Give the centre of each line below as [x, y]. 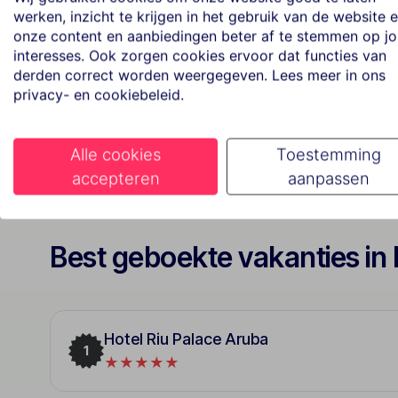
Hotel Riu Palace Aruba [186, 338]
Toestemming [329, 154]
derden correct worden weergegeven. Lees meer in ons [199, 75]
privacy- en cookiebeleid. [99, 95]
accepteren [115, 178]
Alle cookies [115, 154]
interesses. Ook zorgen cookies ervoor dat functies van [200, 56]
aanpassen [329, 178]
